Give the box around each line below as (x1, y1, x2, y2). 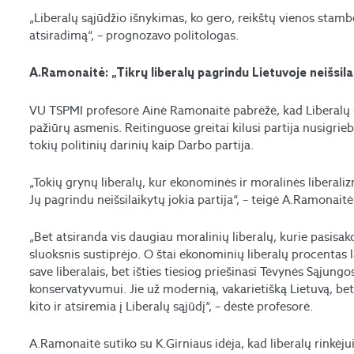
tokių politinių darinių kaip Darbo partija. (29, 137, 254, 153)
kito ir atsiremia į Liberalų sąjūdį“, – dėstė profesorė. (29, 299, 314, 314)
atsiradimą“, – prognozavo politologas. (29, 28, 239, 43)
